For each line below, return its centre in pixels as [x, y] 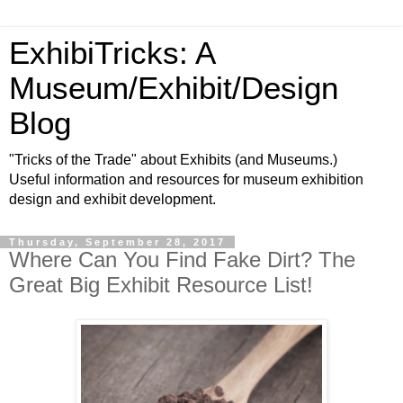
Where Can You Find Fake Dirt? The [182, 260]
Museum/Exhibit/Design [174, 88]
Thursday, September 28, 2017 [117, 242]
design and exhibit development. [112, 199]
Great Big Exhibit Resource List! [161, 285]
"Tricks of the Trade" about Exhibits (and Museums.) [173, 160]
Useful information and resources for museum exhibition [186, 179]
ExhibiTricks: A [112, 53]
